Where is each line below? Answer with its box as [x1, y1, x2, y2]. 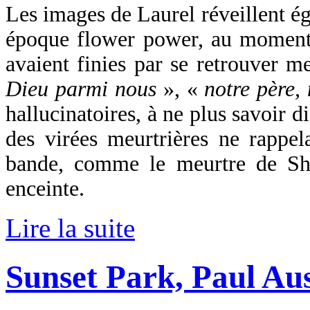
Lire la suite [6, 212, 135, 243]
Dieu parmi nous [6, 76, 156, 101]
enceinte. [6, 176, 84, 201]
